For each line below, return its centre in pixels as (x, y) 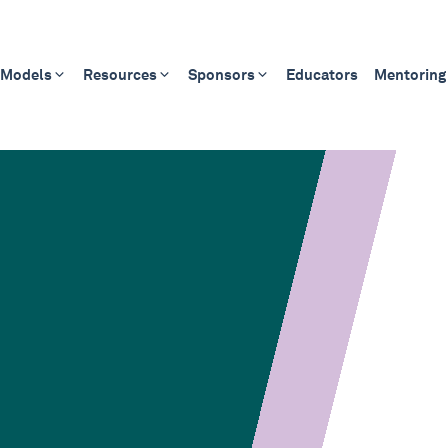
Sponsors (221, 74)
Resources (119, 74)
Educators (321, 74)
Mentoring (409, 74)
